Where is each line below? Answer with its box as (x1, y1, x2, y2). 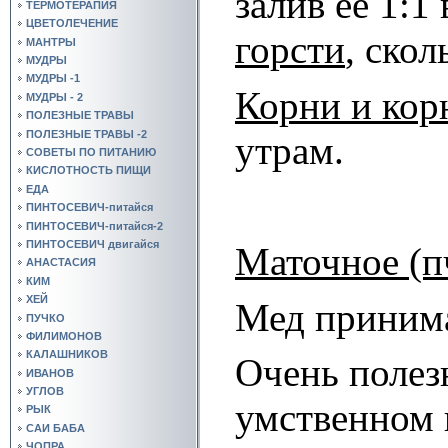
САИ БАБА (26, 421, 85, 434)
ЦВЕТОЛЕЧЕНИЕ (26, 17, 118, 30)
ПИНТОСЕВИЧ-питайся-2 (26, 219, 163, 232)
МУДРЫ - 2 (26, 90, 83, 103)
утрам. (235, 128, 344, 172)
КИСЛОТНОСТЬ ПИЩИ (26, 164, 151, 177)
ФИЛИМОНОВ (26, 329, 102, 342)
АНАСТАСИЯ (26, 256, 96, 269)
